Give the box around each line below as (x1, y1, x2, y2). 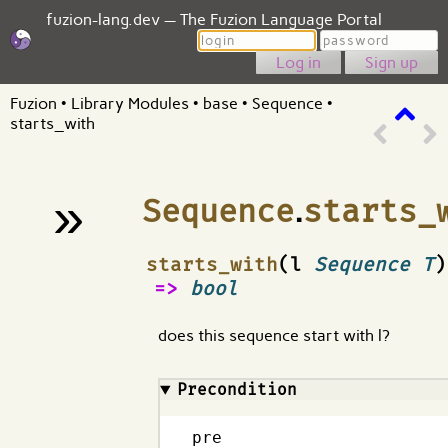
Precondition (176, 380, 297, 400)
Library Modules (71, 94, 189, 113)
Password (319, 29, 392, 48)
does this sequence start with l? (158, 326, 390, 346)
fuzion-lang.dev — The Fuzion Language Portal (45, 10, 382, 29)
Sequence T (313, 252, 434, 276)
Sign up (365, 53, 418, 72)
